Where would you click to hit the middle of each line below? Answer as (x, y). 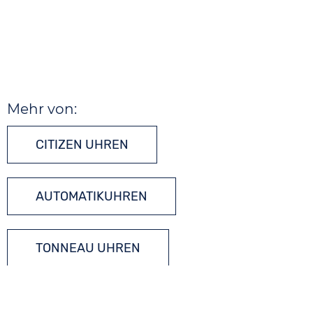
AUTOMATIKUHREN (92, 197)
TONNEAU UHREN (88, 248)
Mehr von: (42, 109)
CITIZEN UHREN (82, 145)
